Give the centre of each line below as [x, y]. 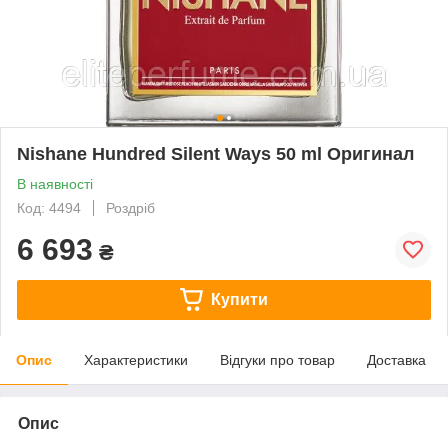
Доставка [396, 359]
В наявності [55, 183]
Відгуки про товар [277, 359]
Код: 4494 [49, 207]
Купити [239, 299]
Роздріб [130, 207]
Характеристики [136, 359]
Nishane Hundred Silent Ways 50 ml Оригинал [215, 153]
